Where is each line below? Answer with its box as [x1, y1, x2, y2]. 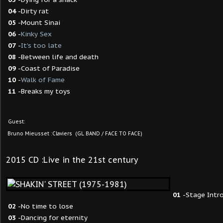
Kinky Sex [21, 29, 52, 38]
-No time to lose [16, 202, 73, 211]
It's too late [21, 41, 62, 50]
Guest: [8, 118, 25, 125]
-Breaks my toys [16, 87, 70, 96]
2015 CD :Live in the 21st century [6, 155, 138, 165]
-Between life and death [16, 52, 99, 61]
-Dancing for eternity [16, 213, 88, 222]
